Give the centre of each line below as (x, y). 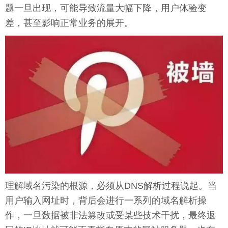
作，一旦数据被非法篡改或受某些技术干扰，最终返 (110, 216)
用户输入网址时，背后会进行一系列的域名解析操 (106, 201)
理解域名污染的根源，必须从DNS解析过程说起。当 (111, 186)
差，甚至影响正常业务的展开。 (69, 23)
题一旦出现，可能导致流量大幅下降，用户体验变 (106, 8)
